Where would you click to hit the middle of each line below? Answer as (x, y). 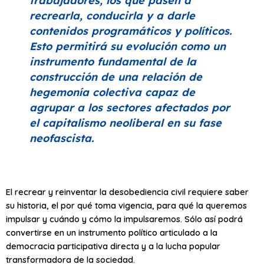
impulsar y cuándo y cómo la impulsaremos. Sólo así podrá (124, 219)
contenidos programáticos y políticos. (131, 31)
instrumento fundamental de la (113, 61)
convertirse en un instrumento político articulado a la (112, 232)
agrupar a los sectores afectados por (130, 107)
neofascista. (62, 138)
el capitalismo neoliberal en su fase (126, 123)
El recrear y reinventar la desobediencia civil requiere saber (127, 192)
